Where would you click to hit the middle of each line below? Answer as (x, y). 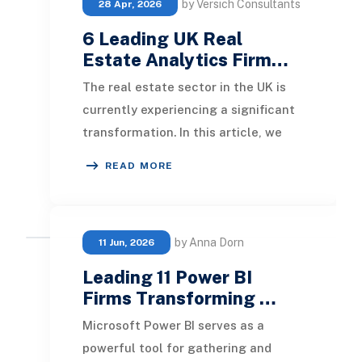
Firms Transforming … (179, 298)
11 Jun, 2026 (126, 242)
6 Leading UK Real (162, 38)
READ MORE (139, 165)
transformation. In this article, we (182, 132)
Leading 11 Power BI (167, 277)
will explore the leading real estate (187, 154)
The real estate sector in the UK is (184, 86)
